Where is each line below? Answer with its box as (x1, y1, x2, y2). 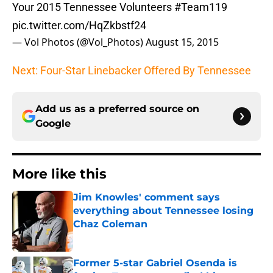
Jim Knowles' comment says (73, 191, 220, 204)
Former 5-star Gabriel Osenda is (73, 257, 237, 269)
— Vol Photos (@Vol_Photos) (12, 35, 146, 49)
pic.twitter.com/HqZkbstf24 (12, 19, 146, 32)
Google (35, 118, 71, 130)
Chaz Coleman (73, 218, 147, 230)
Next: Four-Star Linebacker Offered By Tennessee (12, 64, 251, 77)
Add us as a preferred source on (35, 103, 199, 115)
